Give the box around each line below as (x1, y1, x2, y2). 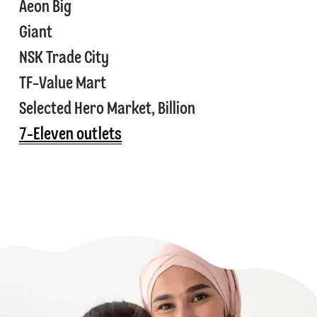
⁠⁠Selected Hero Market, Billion (18, 101, 195, 119)
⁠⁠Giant (18, 25, 52, 42)
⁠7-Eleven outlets (18, 127, 122, 144)
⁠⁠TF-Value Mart (18, 76, 109, 93)
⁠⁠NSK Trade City (18, 50, 112, 68)
